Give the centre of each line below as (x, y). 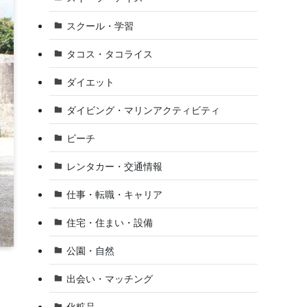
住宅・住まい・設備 (109, 222)
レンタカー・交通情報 (114, 166)
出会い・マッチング (109, 278)
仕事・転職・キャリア (114, 194)
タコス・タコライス (109, 53)
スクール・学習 (100, 25)
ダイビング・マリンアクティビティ (143, 110)
